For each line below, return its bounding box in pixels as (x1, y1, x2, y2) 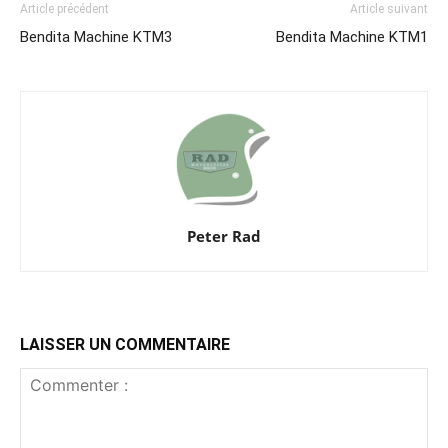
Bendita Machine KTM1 (276, 27, 428, 46)
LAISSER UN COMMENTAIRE (20, 334, 230, 354)
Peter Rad (187, 225, 261, 246)
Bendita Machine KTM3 (20, 27, 172, 46)
